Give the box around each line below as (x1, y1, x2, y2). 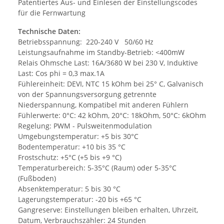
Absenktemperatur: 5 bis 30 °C (18, 184, 120, 194)
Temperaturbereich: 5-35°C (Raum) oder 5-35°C (18, 163, 176, 173)
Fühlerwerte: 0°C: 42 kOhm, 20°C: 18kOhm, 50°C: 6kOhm (18, 110, 206, 120)
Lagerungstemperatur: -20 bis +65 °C (18, 194, 141, 204)
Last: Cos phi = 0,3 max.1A (18, 68, 104, 78)
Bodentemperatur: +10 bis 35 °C (18, 142, 125, 152)
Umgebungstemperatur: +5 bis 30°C (18, 131, 138, 141)
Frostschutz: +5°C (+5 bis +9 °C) (18, 152, 121, 162)
